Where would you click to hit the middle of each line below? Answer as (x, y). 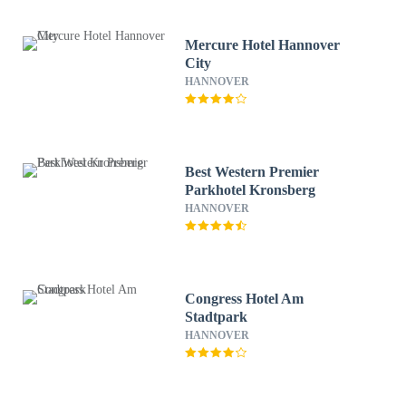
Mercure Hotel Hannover (263, 45)
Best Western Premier (252, 172)
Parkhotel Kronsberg (251, 190)
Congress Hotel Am (245, 299)
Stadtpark (217, 317)
